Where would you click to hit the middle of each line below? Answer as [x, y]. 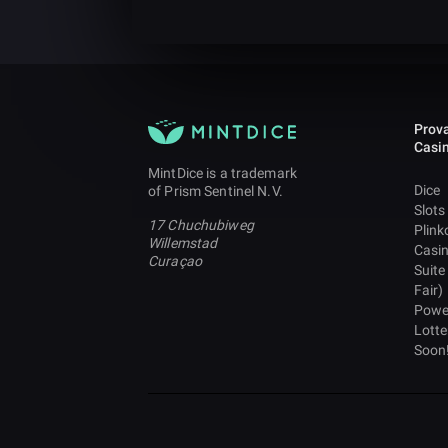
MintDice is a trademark [223, 173]
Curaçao [175, 261]
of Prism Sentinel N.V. [215, 191]
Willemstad [183, 243]
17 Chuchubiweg [201, 225]
